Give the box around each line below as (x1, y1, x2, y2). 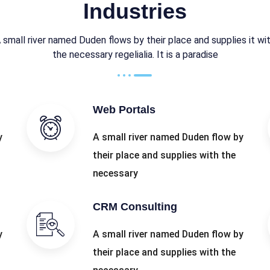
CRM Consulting (92, 201, 177, 213)
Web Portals (92, 104, 155, 116)
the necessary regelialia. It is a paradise (52, 49, 218, 60)
